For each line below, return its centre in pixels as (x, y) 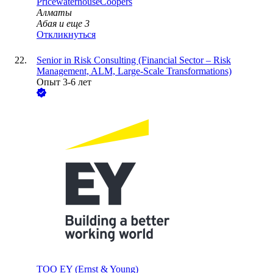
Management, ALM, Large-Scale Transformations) (134, 71)
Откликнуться (66, 35)
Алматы (54, 13)
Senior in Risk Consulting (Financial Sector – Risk (134, 60)
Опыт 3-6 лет (64, 82)
